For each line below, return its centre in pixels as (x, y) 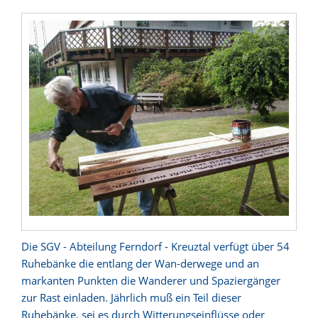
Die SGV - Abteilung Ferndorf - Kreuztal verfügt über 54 (155, 246)
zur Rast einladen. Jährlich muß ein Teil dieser (131, 297)
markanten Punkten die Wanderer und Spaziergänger (151, 280)
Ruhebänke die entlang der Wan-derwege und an (140, 263)
